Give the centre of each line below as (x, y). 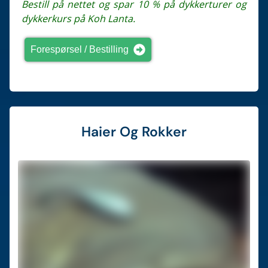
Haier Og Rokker (134, 131)
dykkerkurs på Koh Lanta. (79, 18)
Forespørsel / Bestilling (80, 49)
